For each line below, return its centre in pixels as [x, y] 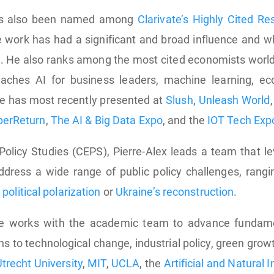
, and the [185, 120]
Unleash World [234, 100]
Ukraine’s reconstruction [175, 192]
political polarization [52, 192]
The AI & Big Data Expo [106, 120]
